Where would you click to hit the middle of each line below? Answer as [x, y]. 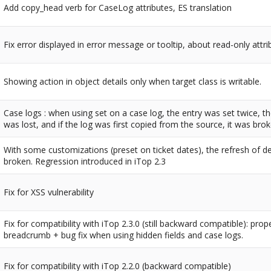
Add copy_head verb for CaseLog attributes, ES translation [118, 8]
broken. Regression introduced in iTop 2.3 [85, 162]
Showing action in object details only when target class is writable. [133, 82]
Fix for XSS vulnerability [49, 192]
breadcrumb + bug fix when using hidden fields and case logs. [124, 235]
